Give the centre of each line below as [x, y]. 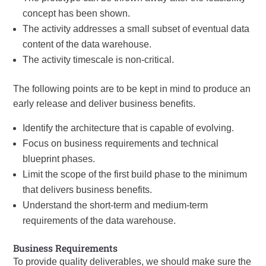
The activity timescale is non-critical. [99, 60]
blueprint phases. [59, 159]
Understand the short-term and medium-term [115, 205]
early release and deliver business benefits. [104, 104]
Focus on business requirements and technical [121, 143]
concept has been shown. [77, 13]
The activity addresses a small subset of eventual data [136, 29]
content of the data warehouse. [87, 44]
